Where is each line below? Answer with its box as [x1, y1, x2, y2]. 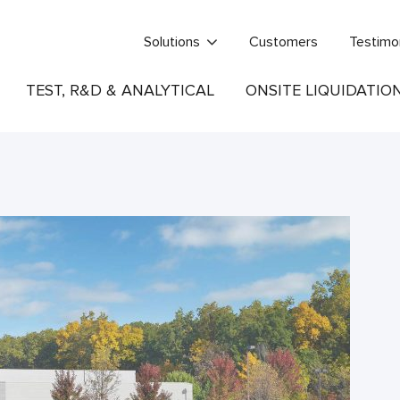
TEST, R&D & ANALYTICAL [25, 80, 214, 100]
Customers [248, 33, 318, 51]
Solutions [143, 33, 200, 51]
